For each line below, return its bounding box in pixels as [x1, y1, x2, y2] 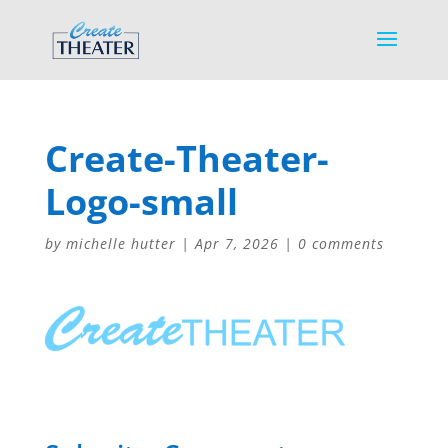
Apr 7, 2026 [194, 234, 279, 253]
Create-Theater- [44, 134, 329, 183]
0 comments [297, 234, 384, 253]
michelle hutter [65, 234, 176, 253]
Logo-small [44, 177, 238, 226]
